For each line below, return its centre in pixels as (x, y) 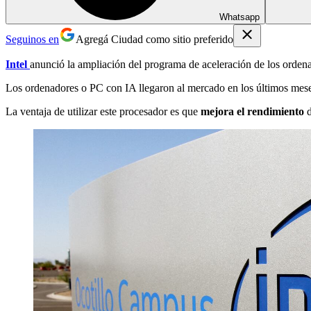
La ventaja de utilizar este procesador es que (103, 111)
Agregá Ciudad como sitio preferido (154, 39)
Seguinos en (32, 39)
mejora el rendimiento (252, 111)
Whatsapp (239, 17)
